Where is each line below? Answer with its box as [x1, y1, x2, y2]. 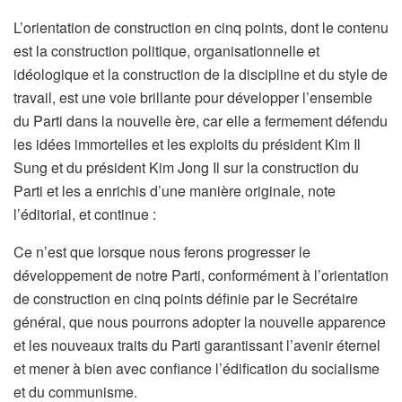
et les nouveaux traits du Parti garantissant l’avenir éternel [13, 334, 380, 355]
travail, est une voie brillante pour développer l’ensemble [13, 86, 372, 108]
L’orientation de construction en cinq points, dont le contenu [13, 16, 389, 38]
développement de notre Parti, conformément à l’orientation [13, 264, 389, 285]
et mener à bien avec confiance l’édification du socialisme [13, 357, 380, 379]
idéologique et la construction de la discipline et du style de [13, 63, 388, 84]
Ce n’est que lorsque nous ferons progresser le [13, 240, 310, 262]
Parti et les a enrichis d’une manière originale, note [13, 179, 336, 201]
